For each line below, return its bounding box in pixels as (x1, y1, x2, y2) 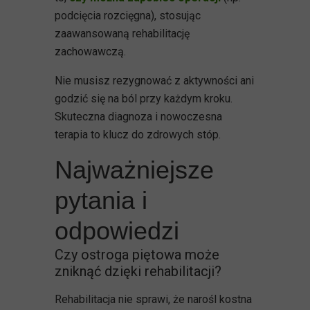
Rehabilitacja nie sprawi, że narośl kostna (55, 292, 252, 306)
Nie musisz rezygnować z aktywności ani (55, 73, 254, 87)
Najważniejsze (55, 155, 214, 184)
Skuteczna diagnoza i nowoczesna (55, 109, 222, 123)
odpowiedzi (55, 216, 179, 245)
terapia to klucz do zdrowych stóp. (55, 127, 221, 141)
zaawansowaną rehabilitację (55, 26, 190, 40)
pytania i (55, 185, 147, 215)
